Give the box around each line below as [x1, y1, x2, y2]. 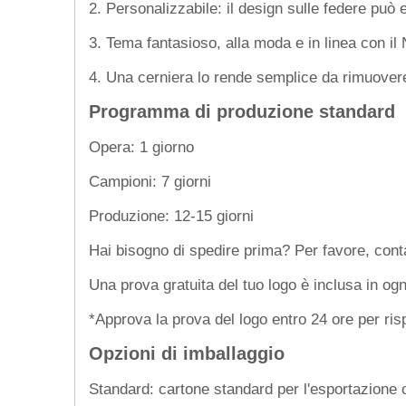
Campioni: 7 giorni [89, 172, 211, 190]
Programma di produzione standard [89, 101, 395, 121]
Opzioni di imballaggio [89, 343, 285, 363]
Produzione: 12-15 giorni [89, 207, 254, 225]
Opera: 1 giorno [89, 138, 194, 156]
